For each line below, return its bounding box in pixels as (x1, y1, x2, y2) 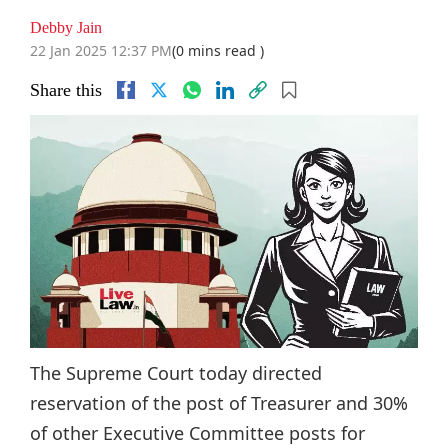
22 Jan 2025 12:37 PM (30, 41, 172, 60)
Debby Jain (30, 19, 102, 36)
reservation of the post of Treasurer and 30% (30, 390, 408, 415)
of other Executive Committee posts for (30, 420, 365, 445)
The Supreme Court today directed (30, 360, 322, 385)
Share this (30, 80, 102, 100)
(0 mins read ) (172, 41, 264, 60)
